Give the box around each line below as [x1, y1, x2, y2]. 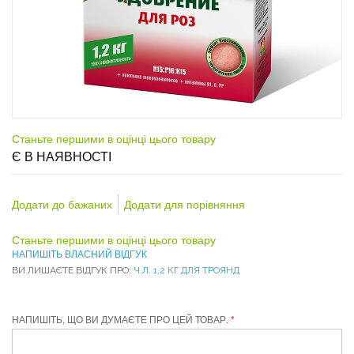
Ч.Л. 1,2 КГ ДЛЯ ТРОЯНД [134, 265, 239, 276]
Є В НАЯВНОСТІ [12, 147, 111, 165]
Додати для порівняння [124, 196, 245, 212]
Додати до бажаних [12, 196, 112, 212]
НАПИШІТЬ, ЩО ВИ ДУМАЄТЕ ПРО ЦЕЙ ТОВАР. [12, 312, 228, 326]
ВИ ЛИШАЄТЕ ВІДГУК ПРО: [12, 265, 134, 276]
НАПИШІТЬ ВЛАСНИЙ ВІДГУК [12, 247, 147, 260]
